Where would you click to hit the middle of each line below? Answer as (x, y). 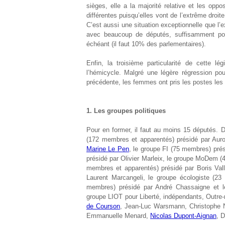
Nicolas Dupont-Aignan (183, 216)
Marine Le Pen (108, 149)
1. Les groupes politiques (126, 111)
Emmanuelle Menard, (118, 216)
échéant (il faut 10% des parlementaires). (146, 44)
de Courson (103, 206)
